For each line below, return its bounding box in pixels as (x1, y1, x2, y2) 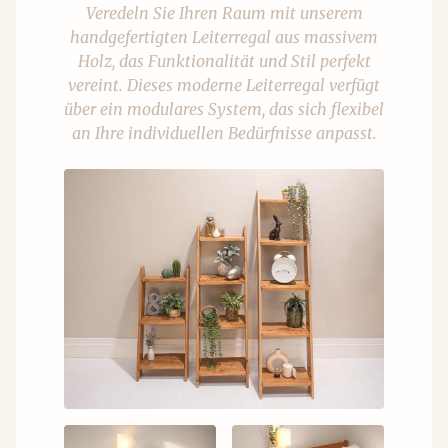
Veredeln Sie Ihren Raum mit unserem (85, 3, 363, 24)
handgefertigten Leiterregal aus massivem (70, 27, 378, 48)
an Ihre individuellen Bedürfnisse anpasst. (71, 123, 377, 144)
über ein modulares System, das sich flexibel (64, 99, 384, 120)
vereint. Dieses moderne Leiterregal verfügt (68, 75, 380, 96)
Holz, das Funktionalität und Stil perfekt (77, 51, 371, 72)
